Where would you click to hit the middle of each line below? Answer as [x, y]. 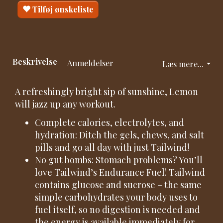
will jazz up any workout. [65, 104]
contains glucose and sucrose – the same [118, 185]
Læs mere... [183, 63]
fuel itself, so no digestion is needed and [117, 210]
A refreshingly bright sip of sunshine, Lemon [107, 91]
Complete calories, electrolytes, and [110, 123]
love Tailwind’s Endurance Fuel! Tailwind [120, 172]
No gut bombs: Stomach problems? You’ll [119, 160]
